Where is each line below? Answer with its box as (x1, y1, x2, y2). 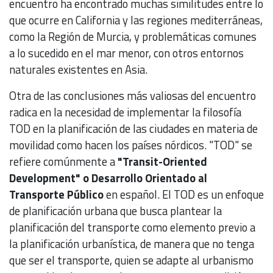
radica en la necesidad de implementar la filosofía (9, 103, 241, 121)
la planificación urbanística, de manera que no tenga (9, 235, 254, 252)
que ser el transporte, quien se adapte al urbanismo (9, 251, 253, 269)
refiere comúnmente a (9, 152, 115, 170)
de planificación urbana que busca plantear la (9, 202, 222, 219)
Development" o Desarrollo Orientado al (9, 169, 207, 186)
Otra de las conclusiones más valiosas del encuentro (9, 87, 256, 104)
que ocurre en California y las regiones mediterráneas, (9, 11, 263, 29)
